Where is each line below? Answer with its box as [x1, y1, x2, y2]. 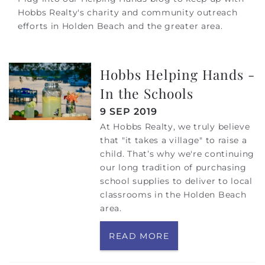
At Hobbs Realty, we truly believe [100, 121, 250, 132]
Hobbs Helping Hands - [100, 65, 256, 84]
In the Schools [100, 84, 194, 103]
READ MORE [109, 231, 169, 242]
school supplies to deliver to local [100, 176, 253, 187]
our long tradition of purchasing [100, 162, 247, 173]
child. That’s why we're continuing [100, 148, 255, 160]
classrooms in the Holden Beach [100, 189, 247, 201]
